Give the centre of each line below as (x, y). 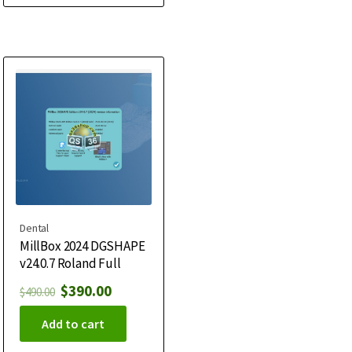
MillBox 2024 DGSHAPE (82, 246)
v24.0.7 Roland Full (70, 263)
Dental (35, 227)
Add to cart (73, 323)
